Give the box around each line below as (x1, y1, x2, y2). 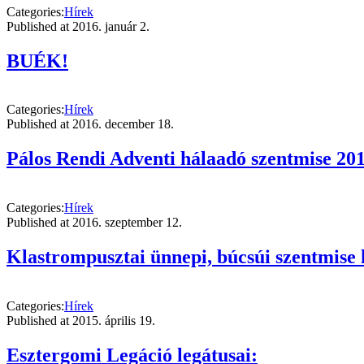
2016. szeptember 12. (72, 215, 182, 230)
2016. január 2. (72, 19, 149, 33)
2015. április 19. (72, 314, 155, 328)
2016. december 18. (72, 117, 174, 132)
